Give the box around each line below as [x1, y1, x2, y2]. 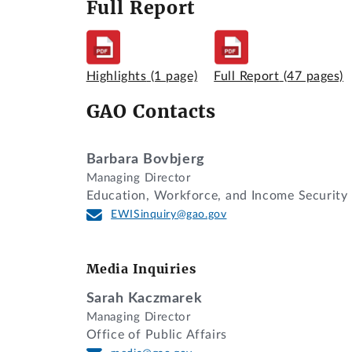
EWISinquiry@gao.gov [111, 208, 227, 220]
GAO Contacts [86, 100, 216, 123]
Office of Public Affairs [86, 328, 227, 342]
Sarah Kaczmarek [86, 291, 203, 306]
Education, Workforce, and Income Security [86, 189, 348, 202]
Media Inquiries [86, 260, 196, 277]
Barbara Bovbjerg [86, 152, 205, 166]
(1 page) [150, 70, 198, 82]
